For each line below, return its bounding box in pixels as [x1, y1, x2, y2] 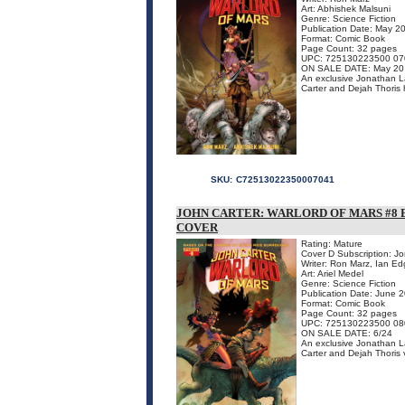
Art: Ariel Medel [301, 268, 363, 278]
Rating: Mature [301, 239, 363, 249]
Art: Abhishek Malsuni [301, 4, 391, 14]
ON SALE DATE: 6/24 [301, 328, 392, 338]
